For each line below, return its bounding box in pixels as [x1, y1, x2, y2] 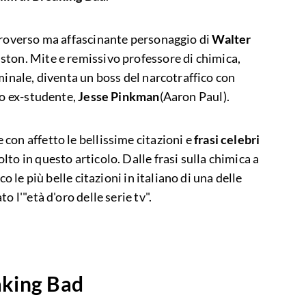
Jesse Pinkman [78, 89, 160, 105]
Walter [212, 31, 251, 47]
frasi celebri [193, 132, 260, 148]
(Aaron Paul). [159, 89, 229, 105]
